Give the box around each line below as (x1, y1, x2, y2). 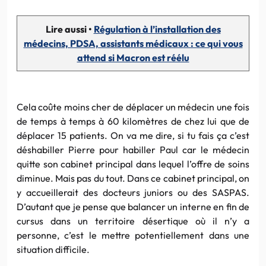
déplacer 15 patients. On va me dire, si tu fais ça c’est (17, 129, 249, 141)
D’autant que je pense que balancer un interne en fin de (17, 200, 249, 213)
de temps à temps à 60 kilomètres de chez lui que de (17, 115, 249, 127)
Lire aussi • (45, 23, 94, 35)
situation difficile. (17, 243, 90, 255)
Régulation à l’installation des (93, 23, 221, 35)
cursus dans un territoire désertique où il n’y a (17, 214, 249, 227)
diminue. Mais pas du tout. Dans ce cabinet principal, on (17, 172, 249, 184)
